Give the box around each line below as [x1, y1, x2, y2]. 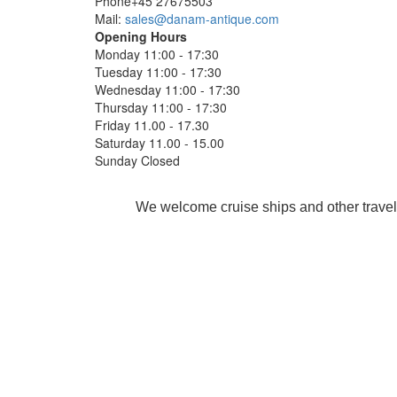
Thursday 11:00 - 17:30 [95, 97, 227, 116]
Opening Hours [95, 27, 187, 45]
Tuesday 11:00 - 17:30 [95, 62, 222, 81]
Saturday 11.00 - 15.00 [95, 133, 224, 152]
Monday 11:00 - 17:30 [95, 44, 219, 63]
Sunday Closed [95, 151, 183, 169]
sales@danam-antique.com [125, 9, 279, 27]
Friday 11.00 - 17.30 [95, 115, 209, 134]
